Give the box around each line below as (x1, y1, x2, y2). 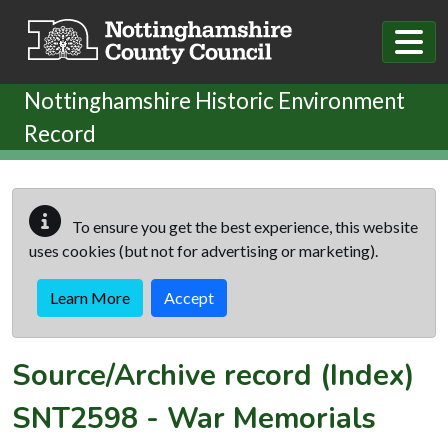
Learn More (50, 287, 130, 307)
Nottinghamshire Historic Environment (24, 86, 405, 114)
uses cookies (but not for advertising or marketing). (29, 240, 378, 260)
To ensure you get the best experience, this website (69, 216, 418, 236)
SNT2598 (12, 398, 138, 438)
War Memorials (167, 398, 376, 438)
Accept (164, 287, 214, 307)
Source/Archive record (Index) (12, 355, 415, 395)
